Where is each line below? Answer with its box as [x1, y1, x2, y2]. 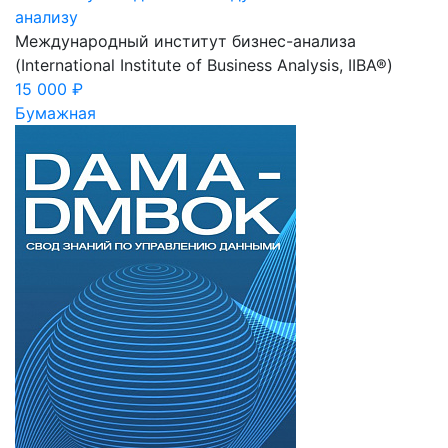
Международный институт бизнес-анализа [15, 30, 356, 51]
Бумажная [15, 102, 96, 123]
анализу [15, 6, 78, 27]
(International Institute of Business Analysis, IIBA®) [15, 54, 393, 75]
